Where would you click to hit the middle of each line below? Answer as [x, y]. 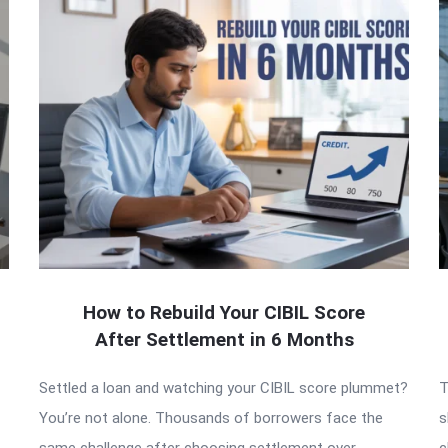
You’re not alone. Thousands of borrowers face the [211, 418]
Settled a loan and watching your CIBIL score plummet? [223, 388]
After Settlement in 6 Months [224, 340]
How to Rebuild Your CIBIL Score [224, 313]
